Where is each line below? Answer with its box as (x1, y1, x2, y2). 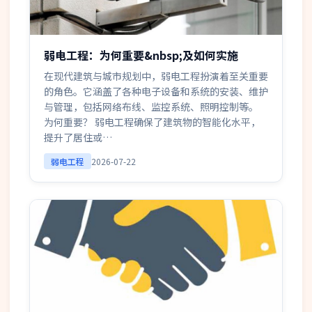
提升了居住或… (44, 130, 112, 144)
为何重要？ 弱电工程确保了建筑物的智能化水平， (44, 115, 260, 129)
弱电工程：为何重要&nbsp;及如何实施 (44, 47, 238, 63)
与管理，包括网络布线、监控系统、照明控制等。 (44, 100, 258, 114)
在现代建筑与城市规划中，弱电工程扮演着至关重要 (44, 69, 268, 83)
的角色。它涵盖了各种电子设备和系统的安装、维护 (44, 84, 268, 98)
